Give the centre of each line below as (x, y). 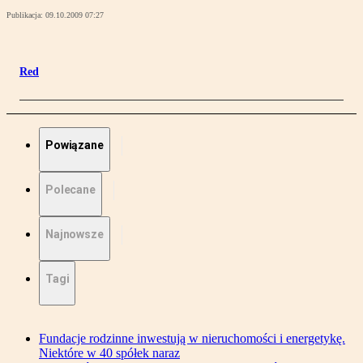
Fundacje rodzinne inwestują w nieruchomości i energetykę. (192, 339)
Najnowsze (75, 235)
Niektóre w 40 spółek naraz (109, 353)
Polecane (70, 190)
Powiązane (75, 145)
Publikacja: (26, 15)
